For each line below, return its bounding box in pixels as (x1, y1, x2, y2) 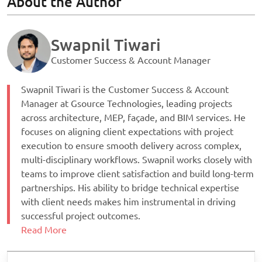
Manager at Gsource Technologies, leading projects (21, 98, 232, 109)
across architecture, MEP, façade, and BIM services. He (21, 112, 246, 123)
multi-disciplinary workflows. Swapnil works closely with (21, 154, 252, 165)
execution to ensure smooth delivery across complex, (21, 140, 242, 151)
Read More (21, 224, 67, 235)
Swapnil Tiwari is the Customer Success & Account (21, 84, 229, 95)
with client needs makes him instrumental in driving (21, 196, 236, 207)
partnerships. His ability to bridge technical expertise (21, 182, 239, 193)
